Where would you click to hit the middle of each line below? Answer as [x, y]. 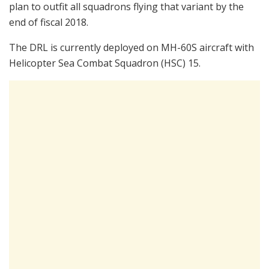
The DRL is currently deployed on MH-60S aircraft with [131, 47]
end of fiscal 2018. [49, 22]
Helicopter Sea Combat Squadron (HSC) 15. [105, 63]
